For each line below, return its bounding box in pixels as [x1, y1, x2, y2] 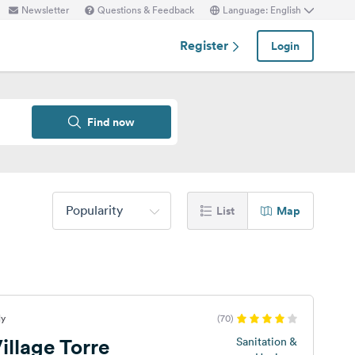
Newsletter [21, 2, 69, 17]
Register [180, 36, 231, 54]
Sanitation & [235, 334, 297, 349]
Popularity [66, 202, 123, 218]
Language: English [223, 2, 301, 17]
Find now [87, 114, 135, 130]
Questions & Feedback [97, 2, 194, 17]
